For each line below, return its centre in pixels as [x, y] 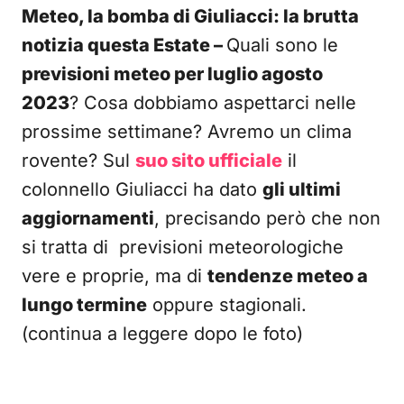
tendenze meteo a [288, 276]
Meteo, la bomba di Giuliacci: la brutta [190, 16]
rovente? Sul [78, 161]
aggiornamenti [88, 218]
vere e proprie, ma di [115, 276]
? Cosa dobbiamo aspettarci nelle [213, 103]
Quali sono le [282, 45]
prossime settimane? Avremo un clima [187, 132]
